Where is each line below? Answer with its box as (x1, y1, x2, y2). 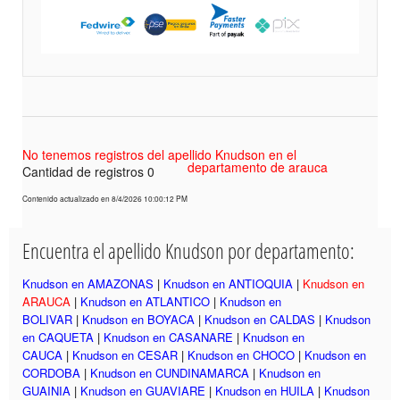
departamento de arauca (187, 157, 328, 176)
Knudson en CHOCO (187, 346, 295, 363)
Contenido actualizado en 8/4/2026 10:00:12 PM (22, 192, 187, 204)
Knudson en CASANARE (104, 328, 233, 346)
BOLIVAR (22, 310, 72, 328)
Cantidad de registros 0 (22, 162, 154, 180)
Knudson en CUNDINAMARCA (90, 363, 249, 381)
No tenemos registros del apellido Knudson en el (22, 145, 296, 163)
